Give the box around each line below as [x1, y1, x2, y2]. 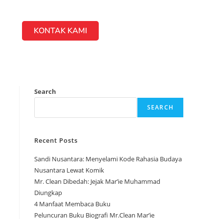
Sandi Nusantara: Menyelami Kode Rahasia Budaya [34, 154, 182, 163]
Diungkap [34, 188, 62, 197]
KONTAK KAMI [33, 25, 87, 36]
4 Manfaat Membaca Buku [34, 199, 110, 208]
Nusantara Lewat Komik [34, 165, 104, 175]
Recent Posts [34, 135, 78, 145]
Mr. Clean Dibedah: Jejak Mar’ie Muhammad [34, 176, 160, 186]
